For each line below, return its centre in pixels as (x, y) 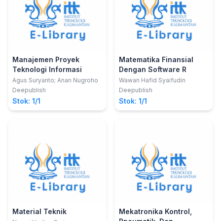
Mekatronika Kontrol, (155, 211)
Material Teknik (39, 211)
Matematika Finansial (156, 59)
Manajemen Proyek (46, 59)
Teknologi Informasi (47, 69)
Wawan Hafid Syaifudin (152, 80)
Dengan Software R (153, 69)
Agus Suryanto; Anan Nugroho (55, 80)
